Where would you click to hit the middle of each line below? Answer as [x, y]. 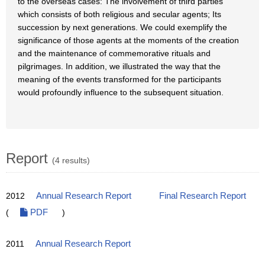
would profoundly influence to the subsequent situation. [121, 92]
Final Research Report [203, 196]
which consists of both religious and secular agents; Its [119, 14]
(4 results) [71, 160]
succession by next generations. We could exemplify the [122, 27]
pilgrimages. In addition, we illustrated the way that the [119, 66]
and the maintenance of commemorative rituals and [114, 53]
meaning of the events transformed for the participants [119, 79]
